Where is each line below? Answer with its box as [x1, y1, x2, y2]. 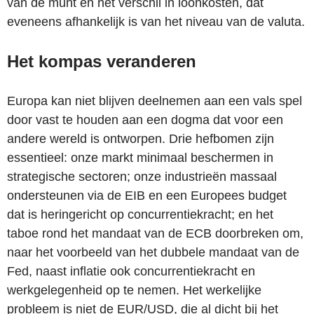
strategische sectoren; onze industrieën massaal [7, 169, 277, 184]
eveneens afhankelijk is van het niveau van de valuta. [7, 14, 305, 29]
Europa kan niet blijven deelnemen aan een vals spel [7, 93, 302, 108]
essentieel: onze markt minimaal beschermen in [7, 150, 273, 165]
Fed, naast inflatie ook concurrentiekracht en [7, 264, 255, 278]
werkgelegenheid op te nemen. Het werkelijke [7, 282, 261, 297]
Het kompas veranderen [7, 51, 196, 71]
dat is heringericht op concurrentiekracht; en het [7, 207, 273, 221]
